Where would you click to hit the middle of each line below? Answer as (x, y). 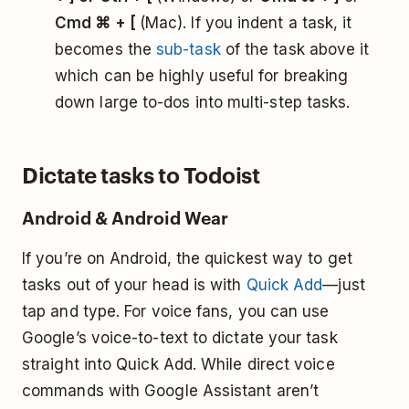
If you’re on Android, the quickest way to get (187, 258)
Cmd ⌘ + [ (97, 23)
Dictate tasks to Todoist (141, 174)
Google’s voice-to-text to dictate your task (180, 338)
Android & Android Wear (125, 216)
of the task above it (295, 49)
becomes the (106, 49)
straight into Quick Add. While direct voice (178, 364)
